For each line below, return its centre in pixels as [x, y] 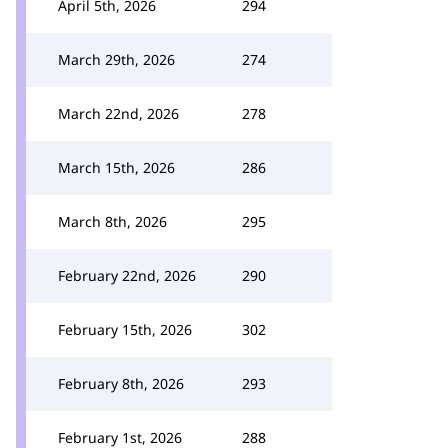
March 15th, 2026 [116, 167]
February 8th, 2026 [121, 383]
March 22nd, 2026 [118, 113]
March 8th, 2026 [112, 221]
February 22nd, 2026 [127, 275]
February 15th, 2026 [125, 329]
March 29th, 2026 [116, 59]
